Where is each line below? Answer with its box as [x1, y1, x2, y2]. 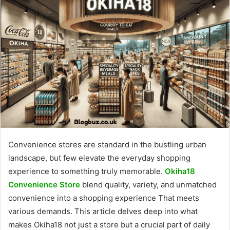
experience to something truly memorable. [8, 166, 165, 176]
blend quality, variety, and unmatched [80, 179, 217, 189]
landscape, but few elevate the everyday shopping [8, 152, 190, 163]
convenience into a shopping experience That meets [8, 193, 199, 203]
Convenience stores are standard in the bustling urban [8, 139, 206, 149]
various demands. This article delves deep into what [8, 206, 198, 216]
